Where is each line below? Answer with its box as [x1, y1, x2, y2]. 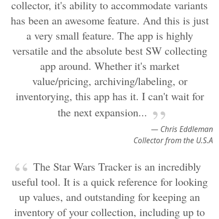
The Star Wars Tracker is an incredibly [33, 159, 201, 174]
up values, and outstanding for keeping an [19, 189, 200, 204]
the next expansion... [57, 105, 147, 119]
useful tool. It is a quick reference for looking [11, 174, 208, 189]
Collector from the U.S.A [133, 135, 213, 146]
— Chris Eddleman [151, 124, 213, 134]
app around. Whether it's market [40, 58, 179, 73]
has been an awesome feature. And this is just [10, 13, 209, 27]
